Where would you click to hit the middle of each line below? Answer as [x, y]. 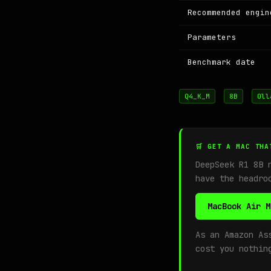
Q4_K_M [197, 96]
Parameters [212, 37]
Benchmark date [221, 62]
